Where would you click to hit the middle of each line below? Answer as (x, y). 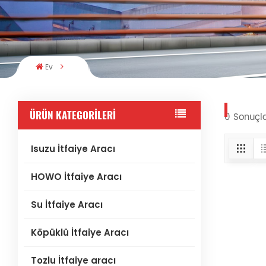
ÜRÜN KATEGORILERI (73, 115)
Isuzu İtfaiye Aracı (73, 149)
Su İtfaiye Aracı (66, 205)
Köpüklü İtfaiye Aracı (80, 233)
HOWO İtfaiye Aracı (76, 177)
